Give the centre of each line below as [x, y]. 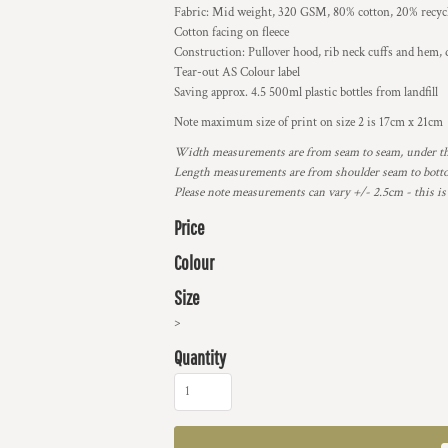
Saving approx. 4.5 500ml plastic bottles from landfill [306, 92]
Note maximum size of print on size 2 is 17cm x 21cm [308, 122]
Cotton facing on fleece [231, 32]
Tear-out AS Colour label [237, 72]
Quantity [200, 357]
